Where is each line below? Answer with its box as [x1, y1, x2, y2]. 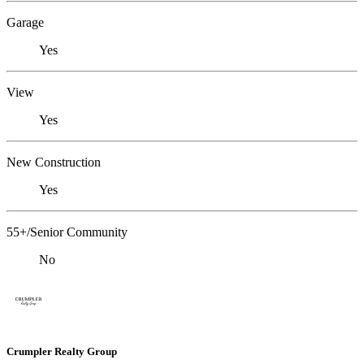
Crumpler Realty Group [6, 344, 117, 357]
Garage [6, 15, 44, 29]
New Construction [6, 154, 101, 169]
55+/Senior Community [6, 224, 128, 239]
